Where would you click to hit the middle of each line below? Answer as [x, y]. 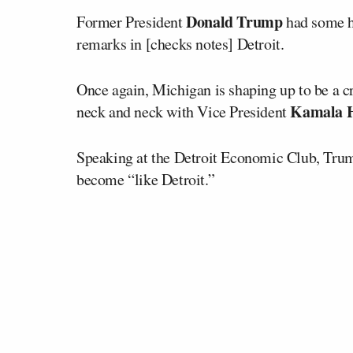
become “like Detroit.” [146, 179]
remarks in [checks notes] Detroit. [180, 43]
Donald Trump [234, 21]
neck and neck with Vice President [184, 111]
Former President [132, 21]
